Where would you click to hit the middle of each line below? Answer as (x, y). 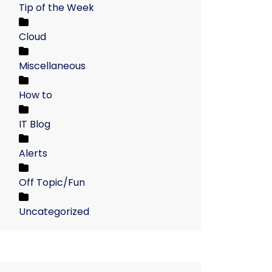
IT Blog (35, 124)
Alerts (33, 153)
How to (36, 95)
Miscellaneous (52, 66)
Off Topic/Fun (52, 182)
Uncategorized (54, 212)
